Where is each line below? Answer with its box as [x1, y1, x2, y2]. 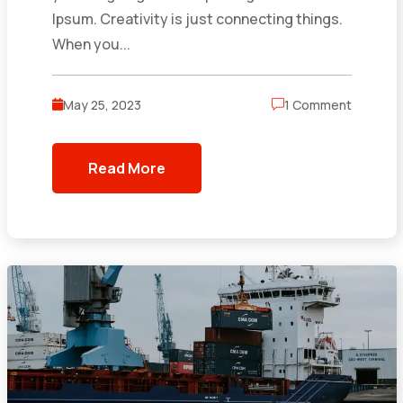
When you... [51, 33, 130, 54]
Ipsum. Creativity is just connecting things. [51, 8, 343, 29]
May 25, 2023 [62, 95, 141, 113]
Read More [87, 157, 166, 178]
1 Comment [283, 95, 352, 113]
